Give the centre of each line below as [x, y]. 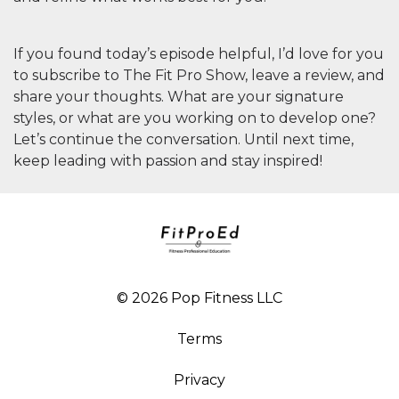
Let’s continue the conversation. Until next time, [183, 139]
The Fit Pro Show [184, 75]
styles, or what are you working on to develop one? [195, 118]
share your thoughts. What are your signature [179, 97]
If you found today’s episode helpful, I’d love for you [199, 54]
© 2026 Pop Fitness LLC [199, 298]
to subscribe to [68, 75]
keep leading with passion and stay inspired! [168, 161]
